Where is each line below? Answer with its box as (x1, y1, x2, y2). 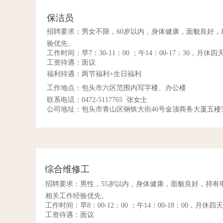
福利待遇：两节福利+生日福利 (47, 70, 141, 78)
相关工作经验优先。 (45, 192, 108, 200)
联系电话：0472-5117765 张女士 (47, 96, 147, 104)
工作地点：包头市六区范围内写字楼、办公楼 (47, 84, 186, 92)
